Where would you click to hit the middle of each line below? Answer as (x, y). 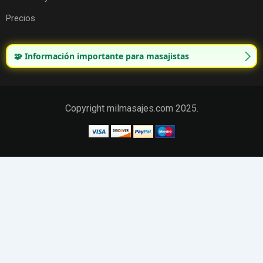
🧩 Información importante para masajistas (102, 56)
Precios (21, 18)
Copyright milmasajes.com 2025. (131, 109)
